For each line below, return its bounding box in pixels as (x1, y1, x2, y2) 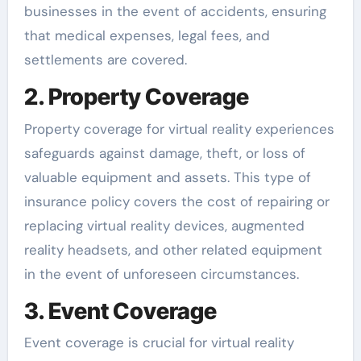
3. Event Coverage (23, 297, 217, 325)
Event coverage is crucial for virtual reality (23, 334, 294, 352)
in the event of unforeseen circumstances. (23, 264, 299, 283)
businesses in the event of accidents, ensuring (23, 2, 326, 21)
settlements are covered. (23, 51, 187, 69)
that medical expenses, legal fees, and (23, 27, 270, 45)
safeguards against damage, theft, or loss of (23, 143, 305, 162)
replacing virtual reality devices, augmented (23, 216, 305, 234)
